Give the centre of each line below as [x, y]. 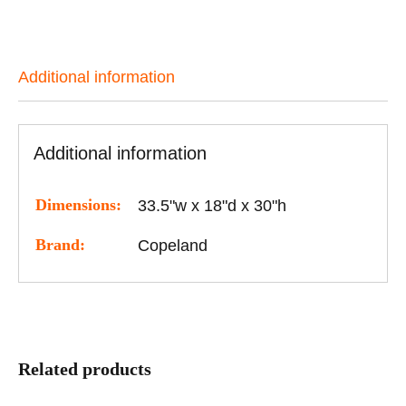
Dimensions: [79, 205]
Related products [85, 368]
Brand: [61, 245]
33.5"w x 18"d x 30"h [213, 206]
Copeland [173, 246]
